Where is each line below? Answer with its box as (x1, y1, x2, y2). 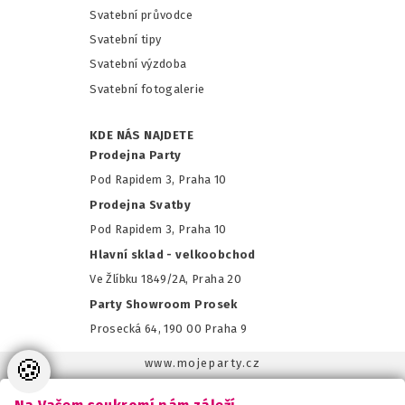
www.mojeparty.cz (144, 356, 261, 371)
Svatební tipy (89, 32, 162, 46)
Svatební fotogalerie (89, 81, 205, 96)
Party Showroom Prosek (89, 297, 238, 311)
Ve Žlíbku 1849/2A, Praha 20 (89, 272, 242, 287)
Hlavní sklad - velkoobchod (89, 247, 256, 261)
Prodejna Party (89, 147, 182, 162)
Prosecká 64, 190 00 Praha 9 (89, 322, 248, 336)
